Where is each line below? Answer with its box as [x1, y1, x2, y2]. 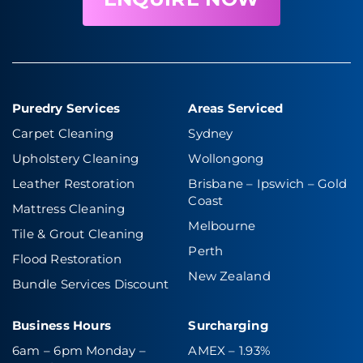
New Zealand [188, 268, 271, 284]
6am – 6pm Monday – [11, 343, 147, 359]
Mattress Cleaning [11, 201, 125, 217]
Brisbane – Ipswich [188, 176, 305, 192]
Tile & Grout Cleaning [11, 226, 144, 242]
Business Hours [11, 318, 112, 334]
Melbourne [188, 218, 256, 234]
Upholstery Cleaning [11, 151, 139, 167]
